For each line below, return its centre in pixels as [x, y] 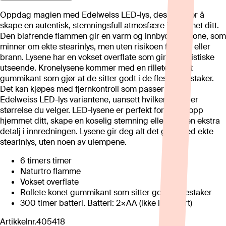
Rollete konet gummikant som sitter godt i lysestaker [116, 193]
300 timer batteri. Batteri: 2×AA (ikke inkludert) [106, 203]
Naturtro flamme [50, 172]
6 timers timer [46, 161]
